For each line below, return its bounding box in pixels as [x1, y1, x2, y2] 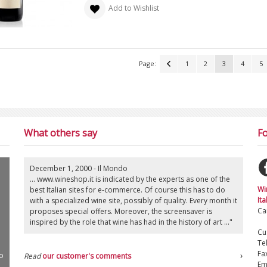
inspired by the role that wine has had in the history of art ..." [29, 216, 232, 227]
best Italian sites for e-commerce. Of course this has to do [29, 184, 225, 195]
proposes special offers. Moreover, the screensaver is [29, 206, 212, 216]
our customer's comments [42, 250, 131, 261]
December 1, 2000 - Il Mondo [29, 163, 128, 173]
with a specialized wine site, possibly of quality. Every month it [29, 195, 237, 206]
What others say [23, 126, 97, 139]
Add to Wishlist [108, 2, 159, 13]
